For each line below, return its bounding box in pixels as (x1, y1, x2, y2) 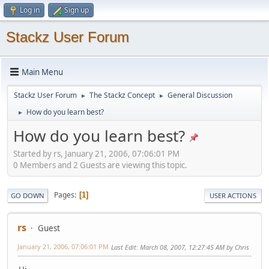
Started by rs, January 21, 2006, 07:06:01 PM (13, 148, 180, 159)
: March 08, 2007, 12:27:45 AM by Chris (136, 242, 249, 252)
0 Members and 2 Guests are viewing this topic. (13, 159, 187, 171)
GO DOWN (11, 190, 44, 200)
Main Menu (22, 66, 63, 77)
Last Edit (111, 242, 136, 252)
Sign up (64, 5, 89, 15)
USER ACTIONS (210, 190, 256, 200)
